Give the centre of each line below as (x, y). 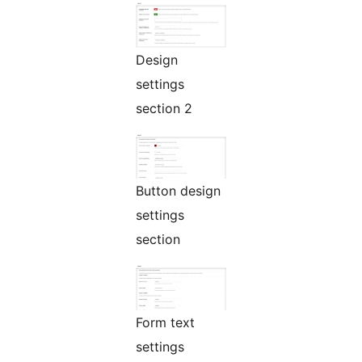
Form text (165, 323)
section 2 (164, 109)
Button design (178, 191)
